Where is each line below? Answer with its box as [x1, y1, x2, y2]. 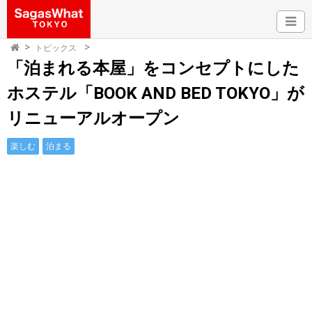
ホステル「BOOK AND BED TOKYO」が [7, 84, 304, 103]
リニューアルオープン [7, 109, 180, 128]
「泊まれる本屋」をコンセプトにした [7, 58, 299, 78]
